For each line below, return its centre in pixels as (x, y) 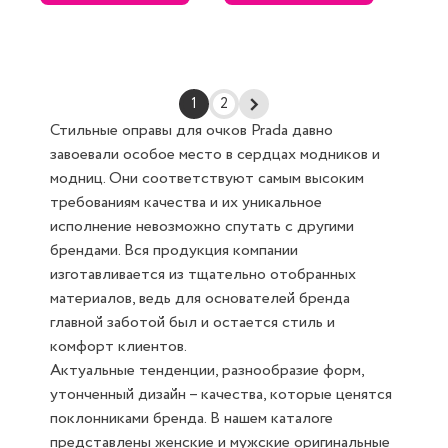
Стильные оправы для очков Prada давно (191, 130)
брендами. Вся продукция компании (174, 250)
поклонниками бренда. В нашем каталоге (191, 418)
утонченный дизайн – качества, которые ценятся (221, 394)
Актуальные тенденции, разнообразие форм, (207, 370)
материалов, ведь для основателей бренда (200, 298)
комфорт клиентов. (118, 346)
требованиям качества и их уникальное (186, 202)
